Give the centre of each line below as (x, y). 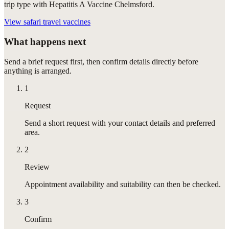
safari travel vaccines (57, 22)
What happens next (45, 41)
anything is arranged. (38, 71)
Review (37, 167)
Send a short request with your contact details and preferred (120, 123)
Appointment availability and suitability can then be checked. (123, 184)
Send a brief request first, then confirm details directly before (101, 61)
